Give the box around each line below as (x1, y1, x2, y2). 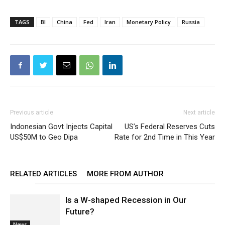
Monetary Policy (127, 18, 171, 26)
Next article (183, 109, 215, 116)
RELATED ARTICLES (10, 169, 77, 178)
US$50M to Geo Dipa (10, 133, 78, 142)
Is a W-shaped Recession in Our (65, 195, 186, 205)
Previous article (10, 109, 53, 116)
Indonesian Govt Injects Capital (10, 122, 113, 131)
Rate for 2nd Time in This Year (115, 133, 215, 142)
